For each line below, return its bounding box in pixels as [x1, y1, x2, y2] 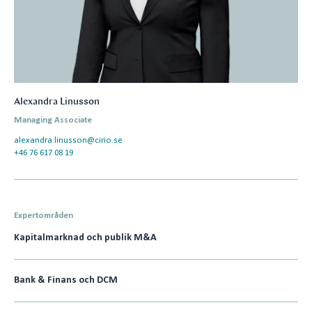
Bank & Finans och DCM [14, 274, 118, 286]
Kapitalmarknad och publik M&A [14, 232, 157, 243]
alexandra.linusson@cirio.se [14, 136, 123, 146]
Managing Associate [14, 116, 92, 125]
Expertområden [14, 210, 73, 220]
